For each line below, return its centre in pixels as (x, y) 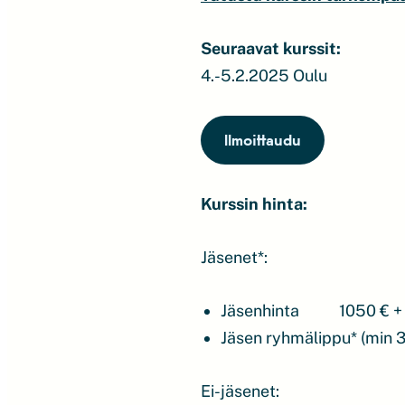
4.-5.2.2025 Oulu (264, 75)
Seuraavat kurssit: (271, 48)
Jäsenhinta (259, 311)
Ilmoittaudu (263, 140)
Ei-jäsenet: (240, 391)
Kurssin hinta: (254, 204)
